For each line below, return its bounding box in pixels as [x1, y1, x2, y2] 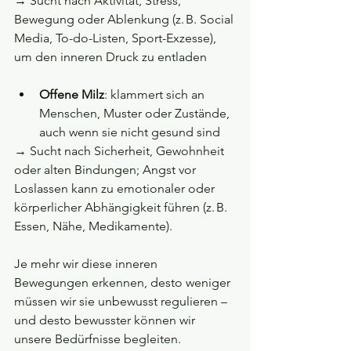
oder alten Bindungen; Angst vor [14, 162, 199, 178]
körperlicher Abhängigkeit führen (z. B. [14, 200, 230, 215]
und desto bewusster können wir [14, 313, 198, 328]
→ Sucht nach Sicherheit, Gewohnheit [14, 143, 227, 159]
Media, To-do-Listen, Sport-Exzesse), [14, 31, 219, 46]
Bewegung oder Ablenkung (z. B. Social [14, 12, 237, 27]
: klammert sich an [104, 87, 208, 103]
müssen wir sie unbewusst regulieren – [14, 294, 230, 309]
